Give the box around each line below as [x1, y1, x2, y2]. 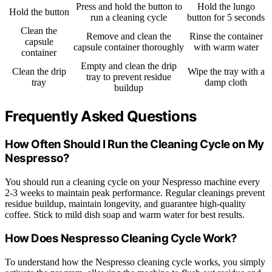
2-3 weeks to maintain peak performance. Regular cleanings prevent [5, 187, 265, 198]
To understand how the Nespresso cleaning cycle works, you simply [5, 257, 265, 268]
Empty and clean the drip [81, 61, 177, 72]
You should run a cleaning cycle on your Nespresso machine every [5, 176, 260, 187]
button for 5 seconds [187, 12, 265, 23]
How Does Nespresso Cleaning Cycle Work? [5, 231, 237, 246]
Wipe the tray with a [187, 66, 265, 77]
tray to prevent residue [86, 72, 171, 83]
